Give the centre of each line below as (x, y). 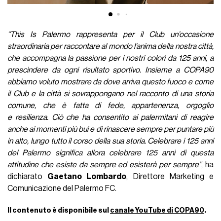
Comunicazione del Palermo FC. (62, 189)
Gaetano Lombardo (87, 177)
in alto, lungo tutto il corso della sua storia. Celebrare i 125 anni (110, 141)
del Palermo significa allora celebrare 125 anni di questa (110, 153)
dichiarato (28, 177)
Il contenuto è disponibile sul (59, 211)
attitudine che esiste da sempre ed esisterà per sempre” (105, 165)
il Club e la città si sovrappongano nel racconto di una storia (110, 94)
